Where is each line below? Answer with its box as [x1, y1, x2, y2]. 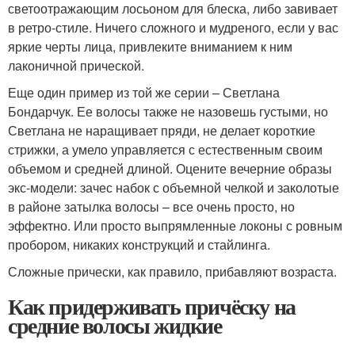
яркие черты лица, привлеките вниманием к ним [8, 37, 292, 55]
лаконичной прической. [8, 56, 144, 74]
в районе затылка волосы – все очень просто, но [8, 197, 295, 216]
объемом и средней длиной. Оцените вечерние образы [8, 159, 332, 177]
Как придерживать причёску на [8, 290, 296, 323]
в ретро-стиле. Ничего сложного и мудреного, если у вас [8, 18, 338, 36]
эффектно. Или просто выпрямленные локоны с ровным [8, 216, 342, 235]
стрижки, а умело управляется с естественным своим [8, 140, 323, 158]
